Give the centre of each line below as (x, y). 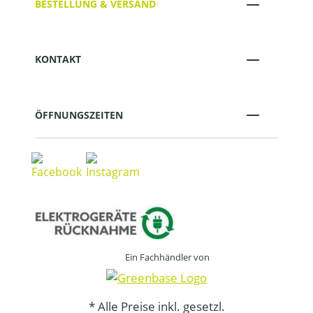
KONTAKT (58, 59)
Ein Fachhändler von (167, 257)
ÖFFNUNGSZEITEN (79, 115)
